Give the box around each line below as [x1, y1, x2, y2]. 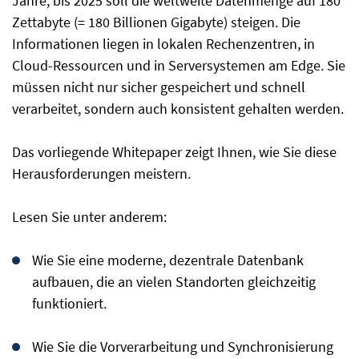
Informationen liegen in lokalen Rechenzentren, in [12, 34, 315, 53]
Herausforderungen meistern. [12, 164, 191, 183]
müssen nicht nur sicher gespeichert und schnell [12, 78, 305, 96]
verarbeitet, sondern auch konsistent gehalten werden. [12, 99, 344, 118]
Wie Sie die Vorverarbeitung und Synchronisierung [32, 337, 333, 356]
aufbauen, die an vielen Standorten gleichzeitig [32, 272, 316, 291]
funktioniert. [32, 294, 107, 313]
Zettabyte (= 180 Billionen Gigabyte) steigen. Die [12, 13, 301, 31]
